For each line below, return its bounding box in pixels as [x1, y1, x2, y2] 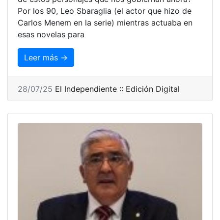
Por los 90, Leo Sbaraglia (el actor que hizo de [18, 5, 192, 16]
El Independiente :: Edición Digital [55, 83, 180, 94]
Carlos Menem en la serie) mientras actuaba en [18, 17, 192, 27]
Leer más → [24, 52, 68, 62]
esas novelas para [18, 29, 84, 39]
